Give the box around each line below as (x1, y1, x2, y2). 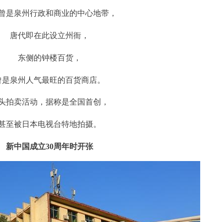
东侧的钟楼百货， (17, 53, 81, 62)
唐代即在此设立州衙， (9, 31, 89, 40)
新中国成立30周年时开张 (5, 142, 93, 151)
